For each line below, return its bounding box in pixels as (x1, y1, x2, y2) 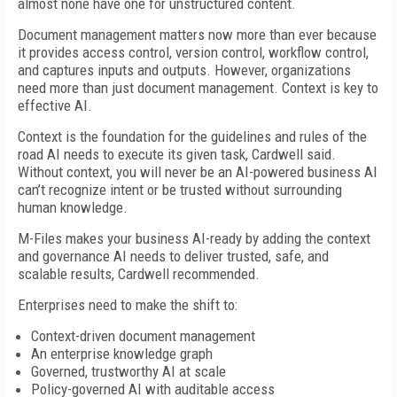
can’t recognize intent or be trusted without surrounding (18, 181, 342, 198)
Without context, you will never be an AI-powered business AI (18, 163, 378, 181)
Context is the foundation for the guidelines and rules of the (18, 128, 367, 145)
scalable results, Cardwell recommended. (18, 265, 260, 283)
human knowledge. (18, 198, 128, 216)
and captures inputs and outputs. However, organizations (18, 61, 351, 79)
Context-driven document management (31, 327, 255, 345)
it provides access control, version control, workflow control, (18, 43, 369, 61)
